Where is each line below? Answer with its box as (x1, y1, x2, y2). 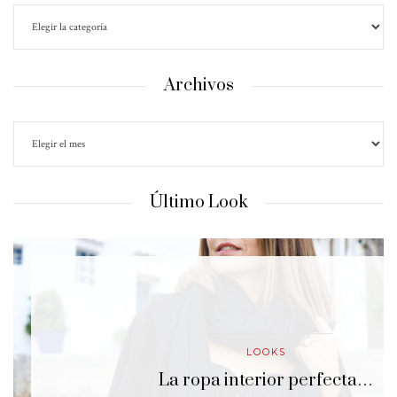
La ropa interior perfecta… (159, 370, 373, 393)
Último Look (149, 191, 248, 214)
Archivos (163, 74, 234, 97)
